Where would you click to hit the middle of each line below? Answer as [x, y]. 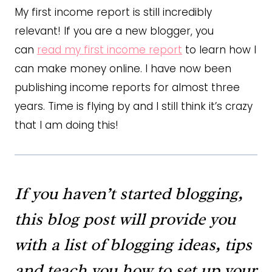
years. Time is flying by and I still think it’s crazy [134, 106]
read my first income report [110, 49]
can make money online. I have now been [123, 68]
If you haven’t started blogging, [129, 193]
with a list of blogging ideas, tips [133, 244]
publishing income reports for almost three [127, 87]
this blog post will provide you [125, 219]
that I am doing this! [66, 125]
